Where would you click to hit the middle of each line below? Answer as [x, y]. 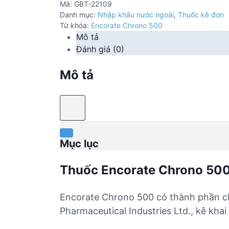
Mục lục [79, 144]
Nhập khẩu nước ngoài [136, 15]
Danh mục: [79, 15]
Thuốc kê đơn [201, 15]
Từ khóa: [75, 25]
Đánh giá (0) [100, 49]
